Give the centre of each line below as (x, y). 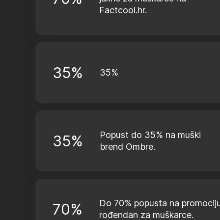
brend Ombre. (127, 147)
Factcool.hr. (123, 10)
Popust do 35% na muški (150, 135)
